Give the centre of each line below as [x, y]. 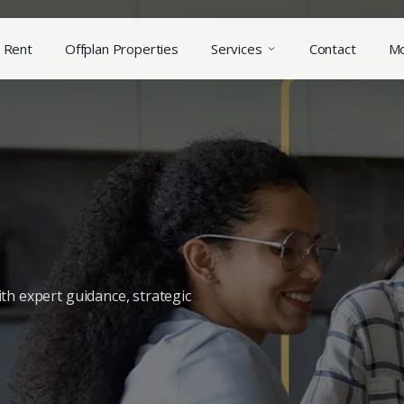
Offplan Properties [122, 49]
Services [237, 49]
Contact [332, 49]
